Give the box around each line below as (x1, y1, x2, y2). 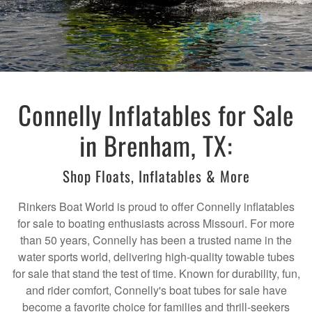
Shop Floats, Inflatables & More (62, 165, 250, 187)
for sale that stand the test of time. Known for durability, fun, (12, 265, 300, 282)
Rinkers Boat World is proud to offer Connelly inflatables (17, 198, 295, 215)
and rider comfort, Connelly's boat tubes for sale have (25, 282, 287, 299)
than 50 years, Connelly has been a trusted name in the (20, 232, 292, 249)
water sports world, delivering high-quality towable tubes (17, 249, 295, 265)
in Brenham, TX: (79, 126, 233, 165)
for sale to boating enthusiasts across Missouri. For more (17, 215, 295, 232)
